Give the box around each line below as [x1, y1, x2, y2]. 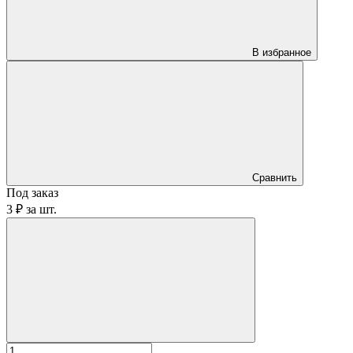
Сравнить [252, 171, 297, 184]
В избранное [252, 46, 311, 58]
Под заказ [6, 185, 58, 199]
